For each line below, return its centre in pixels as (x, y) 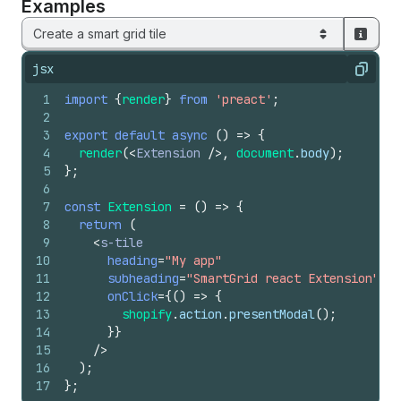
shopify (147, 315)
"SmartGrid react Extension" (283, 279)
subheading (143, 279)
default (140, 136)
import (86, 100)
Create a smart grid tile (100, 34)
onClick (132, 297)
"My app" (193, 261)
